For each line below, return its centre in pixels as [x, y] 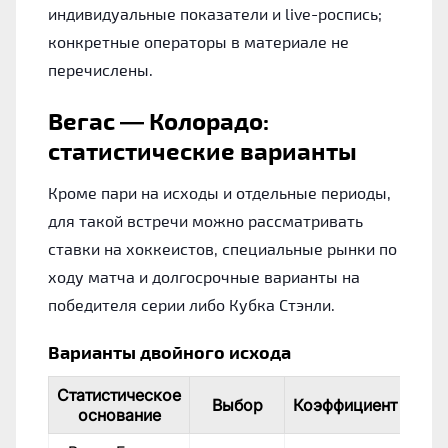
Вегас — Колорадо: [158, 120]
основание [119, 414]
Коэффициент [345, 404]
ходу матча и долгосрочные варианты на [204, 276]
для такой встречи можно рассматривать [205, 220]
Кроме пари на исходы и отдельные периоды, [219, 192]
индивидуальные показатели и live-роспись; [215, 13]
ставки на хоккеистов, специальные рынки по [222, 248]
